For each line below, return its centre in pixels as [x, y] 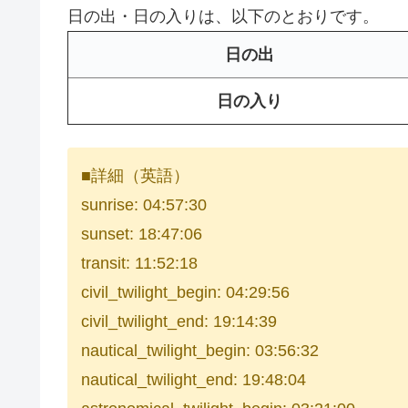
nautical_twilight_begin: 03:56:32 [200, 351]
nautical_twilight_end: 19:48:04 [194, 380]
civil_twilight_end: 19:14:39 [179, 322]
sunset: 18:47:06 [142, 235]
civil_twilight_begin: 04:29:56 [185, 293]
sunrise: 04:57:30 [144, 205]
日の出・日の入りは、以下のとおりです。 [223, 16]
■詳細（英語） [135, 176]
